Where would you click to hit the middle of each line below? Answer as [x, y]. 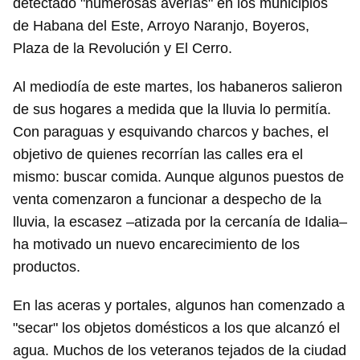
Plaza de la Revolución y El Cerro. [123, 49]
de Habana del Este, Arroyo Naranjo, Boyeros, [161, 26]
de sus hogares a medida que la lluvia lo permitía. [172, 110]
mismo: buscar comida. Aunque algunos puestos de [178, 177]
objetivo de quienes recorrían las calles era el [158, 155]
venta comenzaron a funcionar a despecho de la [167, 200]
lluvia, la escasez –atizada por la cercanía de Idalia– [180, 222]
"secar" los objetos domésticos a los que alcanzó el [176, 328]
